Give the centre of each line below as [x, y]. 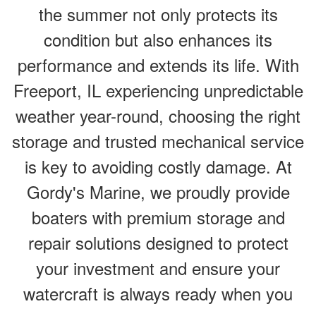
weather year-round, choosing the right [158, 115]
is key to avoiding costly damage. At [158, 166]
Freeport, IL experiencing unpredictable [158, 90]
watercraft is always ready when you [158, 293]
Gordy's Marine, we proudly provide [158, 192]
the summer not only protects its [158, 14]
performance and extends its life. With [158, 65]
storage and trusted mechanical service [158, 141]
